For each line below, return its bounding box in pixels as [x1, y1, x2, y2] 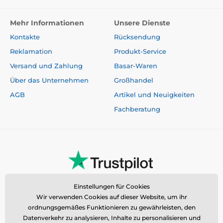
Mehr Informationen [10, 18, 84, 28]
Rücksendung [114, 33, 160, 41]
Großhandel [114, 76, 153, 85]
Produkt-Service [114, 47, 166, 56]
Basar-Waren [114, 62, 157, 70]
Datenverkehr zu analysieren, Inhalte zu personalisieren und [22, 214, 201, 222]
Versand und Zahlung [10, 62, 83, 70]
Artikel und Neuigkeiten [114, 91, 195, 99]
